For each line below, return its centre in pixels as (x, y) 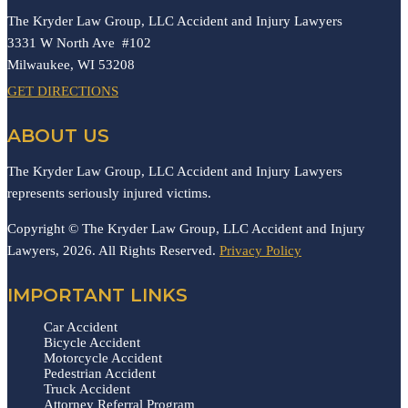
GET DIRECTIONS (63, 91)
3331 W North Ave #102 (79, 42)
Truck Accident (87, 388)
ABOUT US (58, 135)
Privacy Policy (260, 250)
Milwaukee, (42, 64)
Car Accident (81, 326)
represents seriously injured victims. (109, 193)
